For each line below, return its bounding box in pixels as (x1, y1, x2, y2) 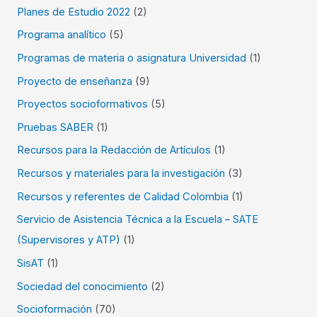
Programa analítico (17, 28, 107, 42)
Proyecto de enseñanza (17, 74, 133, 88)
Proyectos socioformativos (17, 98, 149, 111)
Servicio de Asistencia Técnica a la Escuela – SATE (17, 213, 259, 226)
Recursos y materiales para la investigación (17, 167, 226, 180)
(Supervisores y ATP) (17, 234, 121, 247)
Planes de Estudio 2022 (17, 5, 131, 18)
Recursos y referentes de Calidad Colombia (17, 190, 229, 203)
